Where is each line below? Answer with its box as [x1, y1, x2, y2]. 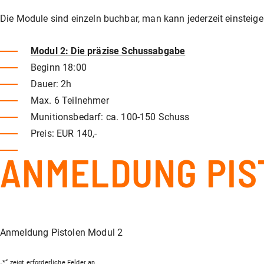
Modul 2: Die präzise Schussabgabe [31, 45, 186, 57]
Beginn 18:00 [31, 62, 87, 73]
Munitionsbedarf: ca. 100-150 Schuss [31, 111, 190, 123]
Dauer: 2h [31, 78, 72, 90]
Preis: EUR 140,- [31, 128, 134, 139]
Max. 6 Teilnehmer [31, 95, 109, 106]
